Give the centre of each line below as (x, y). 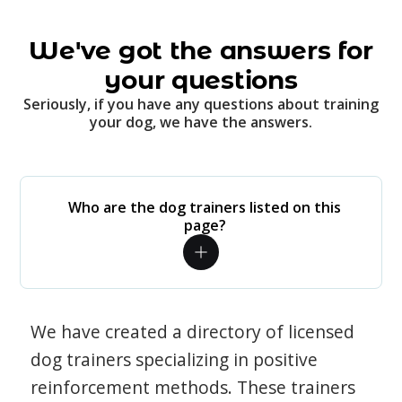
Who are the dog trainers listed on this (205, 207)
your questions (201, 80)
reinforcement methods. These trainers (193, 387)
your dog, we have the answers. (201, 122)
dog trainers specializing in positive (175, 359)
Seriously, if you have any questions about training (201, 104)
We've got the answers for (201, 50)
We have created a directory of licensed (193, 332)
